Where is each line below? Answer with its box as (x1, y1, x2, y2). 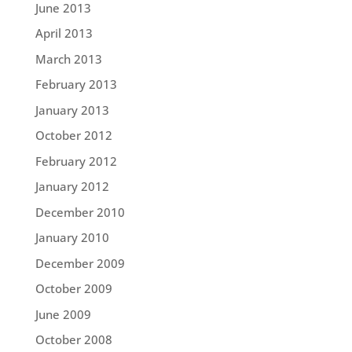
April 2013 (35, 25, 93, 42)
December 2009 (35, 255, 125, 271)
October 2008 (35, 332, 112, 348)
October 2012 (35, 127, 112, 144)
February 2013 (35, 76, 117, 93)
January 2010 (35, 229, 109, 246)
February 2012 (35, 152, 117, 169)
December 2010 (35, 203, 125, 220)
